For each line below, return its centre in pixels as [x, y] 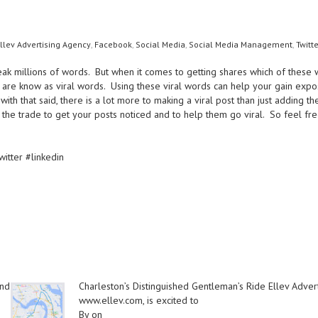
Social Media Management [241, 44]
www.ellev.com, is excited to [139, 300]
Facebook [113, 44]
